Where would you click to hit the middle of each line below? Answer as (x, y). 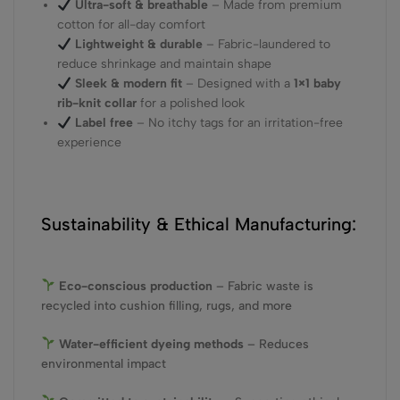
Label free (104, 123)
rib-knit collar (97, 104)
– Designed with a (238, 84)
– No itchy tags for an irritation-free (238, 123)
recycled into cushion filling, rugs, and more (167, 305)
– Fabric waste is (262, 286)
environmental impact (104, 363)
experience (90, 143)
